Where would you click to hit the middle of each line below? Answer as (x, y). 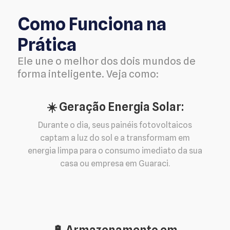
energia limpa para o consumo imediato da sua (115, 150)
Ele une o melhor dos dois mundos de (107, 61)
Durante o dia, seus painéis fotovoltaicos (115, 125)
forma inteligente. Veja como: (88, 74)
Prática (47, 45)
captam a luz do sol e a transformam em (115, 138)
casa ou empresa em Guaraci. (115, 163)
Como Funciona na (92, 24)
